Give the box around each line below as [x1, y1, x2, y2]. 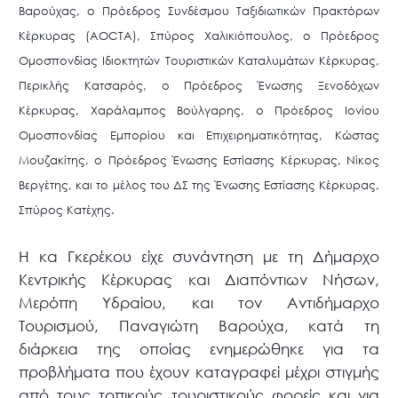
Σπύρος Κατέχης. [19, 203, 115, 219]
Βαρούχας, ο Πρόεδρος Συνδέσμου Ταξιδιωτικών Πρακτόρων [19, 4, 379, 20]
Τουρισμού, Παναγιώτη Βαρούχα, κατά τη [19, 316, 379, 336]
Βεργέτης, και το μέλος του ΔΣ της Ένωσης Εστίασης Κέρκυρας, [19, 178, 379, 194]
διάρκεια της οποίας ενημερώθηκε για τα [19, 339, 379, 359]
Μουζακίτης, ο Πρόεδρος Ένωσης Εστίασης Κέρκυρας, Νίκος [19, 153, 379, 169]
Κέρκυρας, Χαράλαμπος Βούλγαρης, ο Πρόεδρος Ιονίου [19, 103, 379, 119]
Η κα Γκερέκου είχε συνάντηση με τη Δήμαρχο [19, 247, 379, 267]
